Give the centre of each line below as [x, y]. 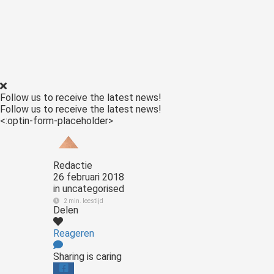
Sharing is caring [87, 257]
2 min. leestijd [83, 201]
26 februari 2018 [90, 177]
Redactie [73, 165]
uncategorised [93, 189]
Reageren [74, 233]
